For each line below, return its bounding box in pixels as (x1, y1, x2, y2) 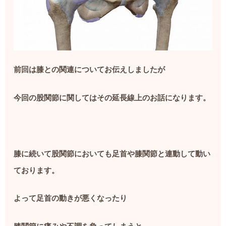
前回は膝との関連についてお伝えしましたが (14, 66, 165, 74)
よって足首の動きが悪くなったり (14, 194, 128, 203)
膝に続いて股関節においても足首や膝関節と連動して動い (14, 149, 211, 158)
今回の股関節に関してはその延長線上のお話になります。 (14, 93, 211, 102)
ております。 (14, 166, 60, 175)
